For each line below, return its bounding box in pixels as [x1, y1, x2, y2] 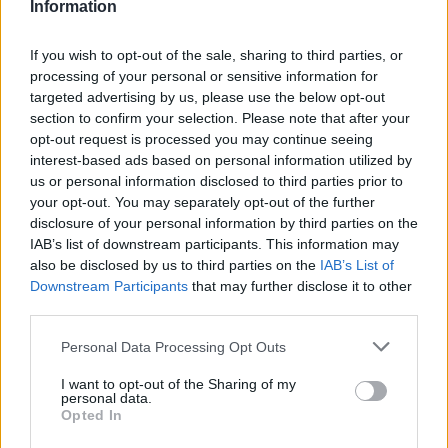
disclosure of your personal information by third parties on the [30, 215, 418, 231]
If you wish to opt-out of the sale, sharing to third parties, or [30, 47, 403, 63]
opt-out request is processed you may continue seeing [30, 131, 373, 147]
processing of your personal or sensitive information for [30, 68, 378, 84]
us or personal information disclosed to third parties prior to [30, 173, 403, 189]
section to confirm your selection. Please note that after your [30, 110, 410, 126]
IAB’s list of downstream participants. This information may [30, 236, 399, 252]
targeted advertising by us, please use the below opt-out [30, 89, 385, 105]
